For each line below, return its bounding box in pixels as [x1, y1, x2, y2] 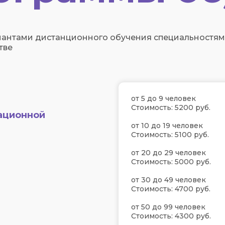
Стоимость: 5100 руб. [131, 130, 209, 139]
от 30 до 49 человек [131, 175, 206, 184]
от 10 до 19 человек [131, 121, 203, 130]
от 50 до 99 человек [131, 202, 205, 211]
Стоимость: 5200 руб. [131, 103, 210, 112]
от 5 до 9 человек [131, 94, 196, 103]
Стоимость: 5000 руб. [131, 157, 211, 166]
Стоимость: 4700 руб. [131, 184, 210, 193]
